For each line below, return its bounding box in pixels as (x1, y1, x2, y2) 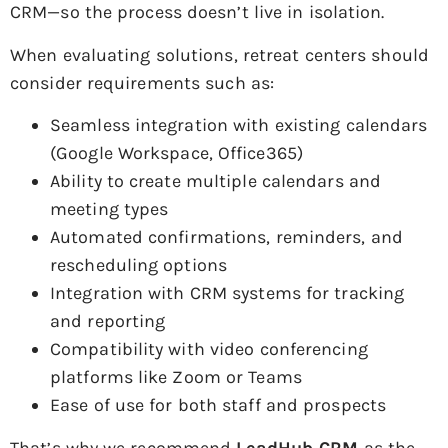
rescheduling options (50, 254, 228, 277)
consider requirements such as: (10, 71, 275, 94)
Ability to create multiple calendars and (50, 170, 382, 193)
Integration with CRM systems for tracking (50, 282, 405, 305)
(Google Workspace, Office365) (50, 142, 303, 165)
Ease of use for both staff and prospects (50, 394, 386, 417)
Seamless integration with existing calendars (50, 114, 428, 137)
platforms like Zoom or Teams (50, 366, 302, 389)
